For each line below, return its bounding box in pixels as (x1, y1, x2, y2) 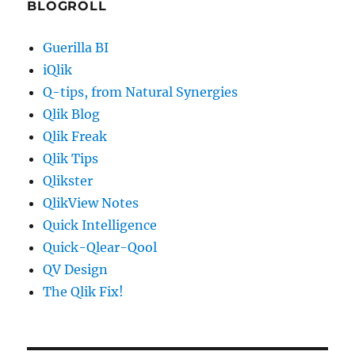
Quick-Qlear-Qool (43, 239, 158, 255)
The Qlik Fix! (43, 283, 124, 300)
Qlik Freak (43, 128, 108, 144)
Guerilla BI (43, 39, 109, 55)
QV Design (43, 261, 109, 277)
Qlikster (43, 172, 94, 189)
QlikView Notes (43, 194, 139, 211)
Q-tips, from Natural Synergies (43, 83, 239, 100)
